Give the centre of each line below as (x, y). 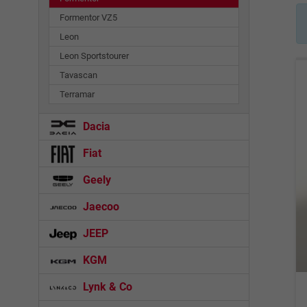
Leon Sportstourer (94, 56)
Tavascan (78, 75)
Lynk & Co (106, 287)
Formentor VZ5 (88, 18)
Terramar (77, 95)
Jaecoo (100, 207)
